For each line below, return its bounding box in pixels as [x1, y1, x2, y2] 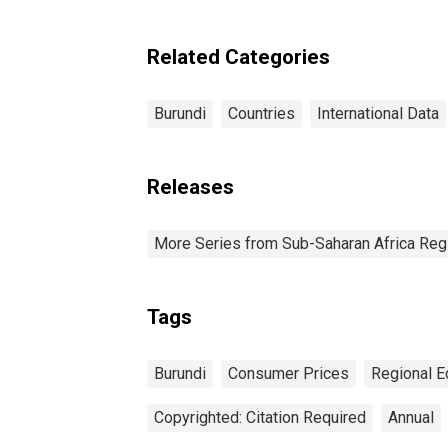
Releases [147, 174, 234, 199]
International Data [317, 103, 439, 123]
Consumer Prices [228, 363, 349, 383]
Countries [228, 103, 295, 123]
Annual [388, 407, 434, 427]
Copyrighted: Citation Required [154, 407, 366, 427]
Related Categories [147, 44, 330, 69]
